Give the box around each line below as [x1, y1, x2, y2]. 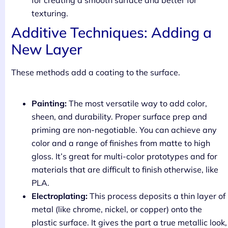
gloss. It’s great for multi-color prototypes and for [32, 151, 217, 161]
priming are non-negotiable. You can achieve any [32, 124, 217, 135]
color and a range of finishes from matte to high [32, 137, 210, 148]
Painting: [32, 98, 67, 108]
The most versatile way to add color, [67, 98, 207, 108]
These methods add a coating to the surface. [11, 67, 180, 77]
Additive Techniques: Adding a [11, 23, 212, 41]
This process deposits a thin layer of [88, 190, 225, 201]
